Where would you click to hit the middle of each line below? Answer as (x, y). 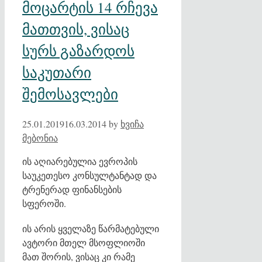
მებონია (40, 137)
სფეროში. (44, 203)
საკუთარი (57, 72)
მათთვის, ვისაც (76, 29)
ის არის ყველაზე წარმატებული (91, 228)
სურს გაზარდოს (78, 50)
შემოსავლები (70, 94)
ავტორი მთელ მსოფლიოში (84, 242)
